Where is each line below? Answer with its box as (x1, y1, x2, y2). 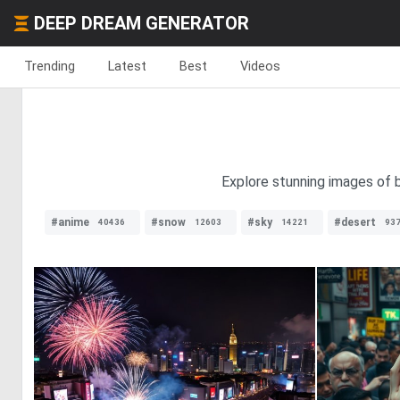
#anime (51, 216, 89, 229)
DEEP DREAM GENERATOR (34, 12, 249, 34)
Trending (24, 58, 75, 74)
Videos (240, 58, 280, 74)
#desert (334, 216, 376, 229)
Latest (108, 58, 146, 74)
